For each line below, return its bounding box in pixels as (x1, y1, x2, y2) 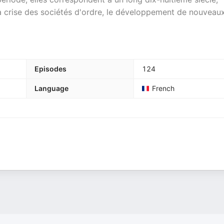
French (152, 84, 174, 92)
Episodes (34, 64, 66, 73)
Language (34, 84, 68, 92)
